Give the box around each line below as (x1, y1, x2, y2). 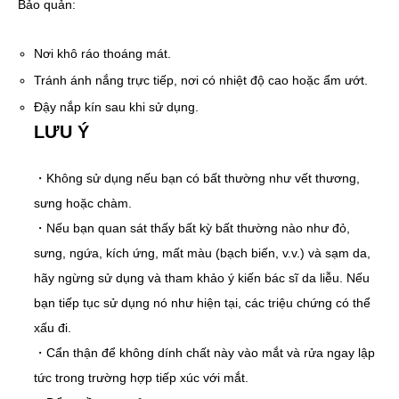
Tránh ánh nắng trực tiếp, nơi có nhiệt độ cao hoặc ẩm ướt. (34, 73, 369, 87)
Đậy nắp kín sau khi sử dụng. (34, 100, 199, 114)
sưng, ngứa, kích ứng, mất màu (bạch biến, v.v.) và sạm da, (34, 246, 371, 261)
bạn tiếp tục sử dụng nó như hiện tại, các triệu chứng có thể (34, 296, 371, 311)
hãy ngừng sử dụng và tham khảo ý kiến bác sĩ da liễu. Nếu (34, 271, 370, 286)
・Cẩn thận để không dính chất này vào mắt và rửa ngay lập (34, 346, 376, 361)
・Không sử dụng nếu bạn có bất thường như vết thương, (34, 171, 361, 186)
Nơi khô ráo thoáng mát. (34, 46, 172, 61)
